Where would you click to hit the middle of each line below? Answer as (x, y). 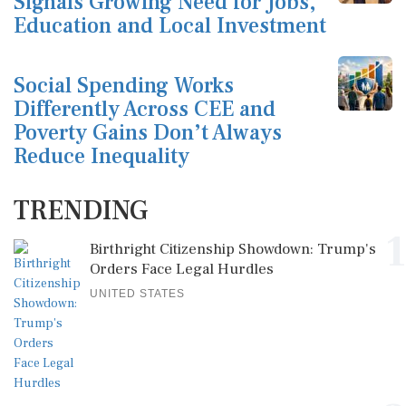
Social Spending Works (124, 86)
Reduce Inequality (101, 156)
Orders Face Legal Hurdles (182, 269)
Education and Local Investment (170, 26)
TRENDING (81, 211)
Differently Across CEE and (145, 109)
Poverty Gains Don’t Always (148, 133)
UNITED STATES (137, 294)
